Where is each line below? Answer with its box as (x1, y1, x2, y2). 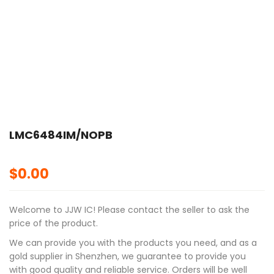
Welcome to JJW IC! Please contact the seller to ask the (9, 204, 250, 217)
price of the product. (9, 217, 98, 230)
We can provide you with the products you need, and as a (9, 237, 257, 250)
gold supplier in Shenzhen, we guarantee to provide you (9, 250, 246, 263)
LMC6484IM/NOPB (9, 127, 113, 143)
